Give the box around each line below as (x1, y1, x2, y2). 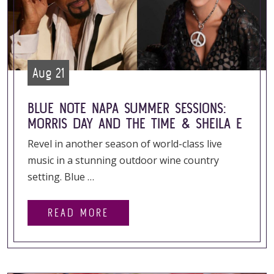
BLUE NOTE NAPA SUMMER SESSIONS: (28, 100, 226, 116)
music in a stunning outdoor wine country (28, 154, 219, 167)
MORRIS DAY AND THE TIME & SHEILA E (28, 115, 242, 131)
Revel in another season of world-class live (28, 137, 222, 150)
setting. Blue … (28, 170, 94, 183)
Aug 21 (32, 65, 64, 81)
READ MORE (48, 206, 109, 219)
